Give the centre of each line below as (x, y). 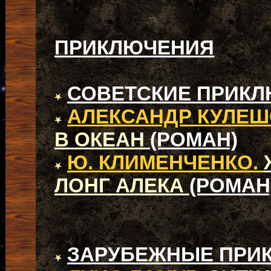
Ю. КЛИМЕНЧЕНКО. (165, 162)
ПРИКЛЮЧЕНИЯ (134, 47)
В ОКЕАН (102, 139)
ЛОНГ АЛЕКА (122, 185)
